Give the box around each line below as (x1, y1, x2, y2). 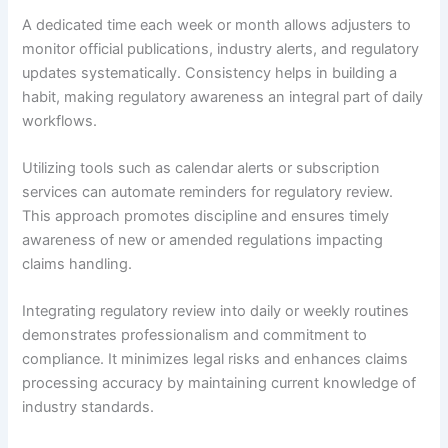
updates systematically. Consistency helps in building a (22, 63, 398, 82)
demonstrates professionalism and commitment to (22, 326, 368, 345)
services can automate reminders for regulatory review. (22, 183, 394, 202)
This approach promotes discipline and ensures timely (22, 207, 390, 226)
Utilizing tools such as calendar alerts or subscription (22, 159, 381, 178)
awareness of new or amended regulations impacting (22, 231, 384, 250)
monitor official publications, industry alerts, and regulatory (22, 39, 420, 58)
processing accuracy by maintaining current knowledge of (22, 374, 417, 393)
